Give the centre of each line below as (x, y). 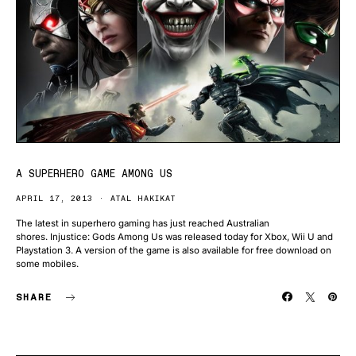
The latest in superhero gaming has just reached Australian (143, 224)
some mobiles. (47, 264)
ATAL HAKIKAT (143, 199)
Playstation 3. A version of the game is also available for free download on (174, 251)
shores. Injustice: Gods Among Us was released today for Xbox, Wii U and (174, 237)
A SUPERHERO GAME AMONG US (94, 174)
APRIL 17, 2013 (54, 199)
